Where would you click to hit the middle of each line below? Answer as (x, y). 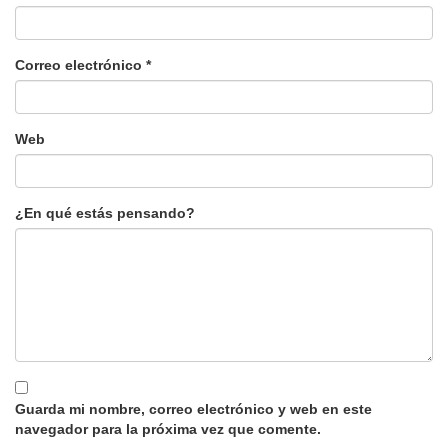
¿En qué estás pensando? (105, 213)
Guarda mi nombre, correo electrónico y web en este (193, 409)
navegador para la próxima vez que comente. (168, 429)
